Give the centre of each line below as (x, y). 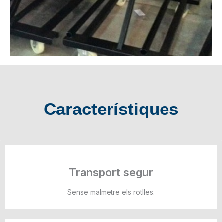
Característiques (111, 109)
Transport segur (111, 172)
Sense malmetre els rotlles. (111, 192)
